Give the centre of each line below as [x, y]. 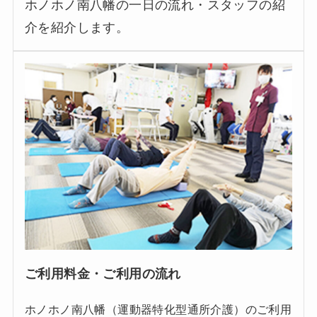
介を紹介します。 [77, 28]
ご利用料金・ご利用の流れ [103, 273]
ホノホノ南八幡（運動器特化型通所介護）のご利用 [158, 309]
